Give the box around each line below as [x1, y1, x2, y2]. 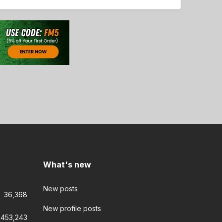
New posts [43, 184, 78, 193]
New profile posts [43, 204, 101, 213]
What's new [43, 160, 91, 169]
